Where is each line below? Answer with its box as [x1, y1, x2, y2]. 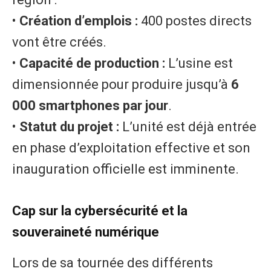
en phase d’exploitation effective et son [12, 140, 250, 155]
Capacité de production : [19, 55, 165, 71]
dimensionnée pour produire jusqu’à [12, 76, 231, 92]
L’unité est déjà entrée [119, 119, 256, 134]
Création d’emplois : [19, 13, 138, 28]
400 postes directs [138, 13, 252, 28]
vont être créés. [12, 34, 106, 50]
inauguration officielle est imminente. [12, 161, 239, 177]
